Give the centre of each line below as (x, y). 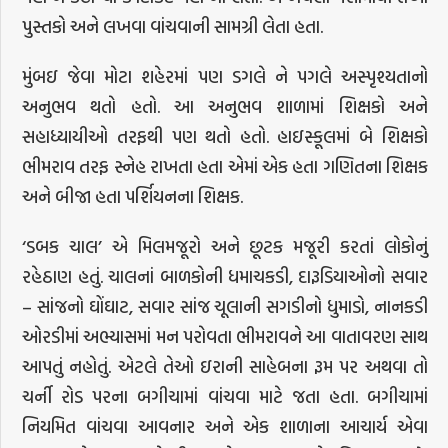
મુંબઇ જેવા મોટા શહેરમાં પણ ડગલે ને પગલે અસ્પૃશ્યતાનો (225, 76)
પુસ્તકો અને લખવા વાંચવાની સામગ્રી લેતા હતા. (173, 26)
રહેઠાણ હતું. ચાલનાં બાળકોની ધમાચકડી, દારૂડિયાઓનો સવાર (225, 276)
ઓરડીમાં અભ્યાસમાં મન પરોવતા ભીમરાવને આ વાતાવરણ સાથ (225, 336)
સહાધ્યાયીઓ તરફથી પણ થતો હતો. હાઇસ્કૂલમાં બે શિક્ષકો (225, 136)
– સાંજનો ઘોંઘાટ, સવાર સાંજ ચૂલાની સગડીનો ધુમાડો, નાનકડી (225, 306)
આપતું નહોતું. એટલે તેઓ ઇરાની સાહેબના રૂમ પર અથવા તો (225, 366)
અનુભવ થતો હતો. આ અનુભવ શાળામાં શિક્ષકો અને (225, 106)
